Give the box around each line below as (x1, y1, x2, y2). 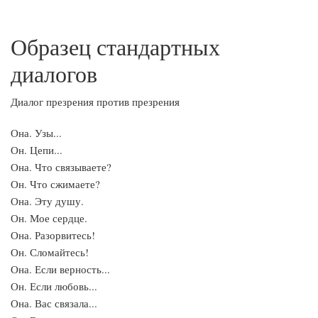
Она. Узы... (11, 126, 62, 140)
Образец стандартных (11, 31, 220, 62)
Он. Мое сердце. (11, 211, 87, 225)
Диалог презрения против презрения (11, 94, 180, 109)
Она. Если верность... (11, 262, 110, 276)
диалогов (11, 58, 97, 89)
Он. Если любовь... (11, 279, 97, 293)
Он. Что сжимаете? (11, 177, 100, 191)
